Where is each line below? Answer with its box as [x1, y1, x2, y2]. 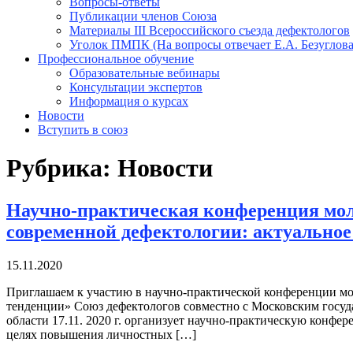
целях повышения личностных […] [6, 327, 196, 341]
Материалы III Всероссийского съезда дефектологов [69, 24, 350, 37]
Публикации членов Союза [69, 9, 217, 23]
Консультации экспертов [69, 80, 203, 94]
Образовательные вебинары [69, 66, 220, 80]
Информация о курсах [69, 95, 188, 108]
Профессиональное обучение [38, 52, 194, 65]
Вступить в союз [38, 123, 128, 136]
